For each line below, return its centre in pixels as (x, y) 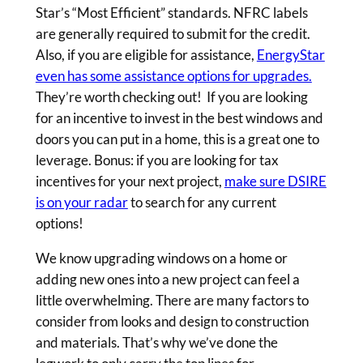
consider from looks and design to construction (172, 321)
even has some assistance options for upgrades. (173, 75)
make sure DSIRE (275, 181)
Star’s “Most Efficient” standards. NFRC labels (171, 12)
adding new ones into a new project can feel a (167, 279)
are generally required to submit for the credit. (173, 33)
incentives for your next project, (130, 181)
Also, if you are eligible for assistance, (146, 54)
